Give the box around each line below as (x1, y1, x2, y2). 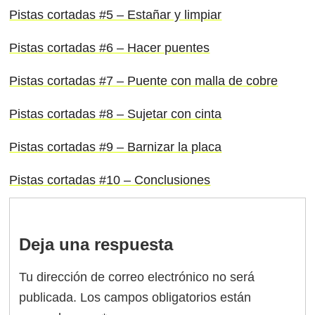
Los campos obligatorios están (80, 290, 252, 305)
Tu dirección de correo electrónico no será (19, 270, 255, 285)
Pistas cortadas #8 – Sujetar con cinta (9, 106, 222, 121)
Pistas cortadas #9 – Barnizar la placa (9, 139, 222, 154)
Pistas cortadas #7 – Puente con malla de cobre (9, 73, 278, 88)
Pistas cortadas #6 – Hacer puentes (9, 40, 210, 55)
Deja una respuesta (19, 235, 174, 255)
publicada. (19, 290, 77, 305)
